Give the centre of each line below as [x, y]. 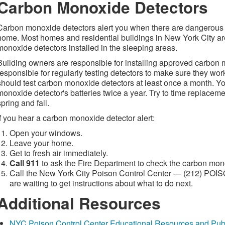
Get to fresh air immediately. [59, 153]
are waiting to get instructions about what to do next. [101, 183]
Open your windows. [46, 133]
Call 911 [25, 163]
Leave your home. [41, 143]
